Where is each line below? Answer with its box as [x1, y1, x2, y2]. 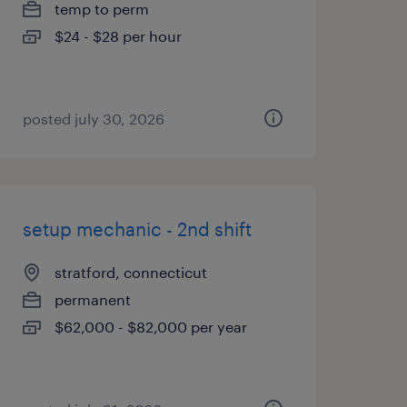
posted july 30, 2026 [22, 110, 164, 127]
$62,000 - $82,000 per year [54, 318, 247, 335]
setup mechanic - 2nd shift [22, 218, 252, 240]
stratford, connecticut [54, 263, 207, 281]
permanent [54, 291, 131, 308]
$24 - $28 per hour [54, 27, 182, 45]
